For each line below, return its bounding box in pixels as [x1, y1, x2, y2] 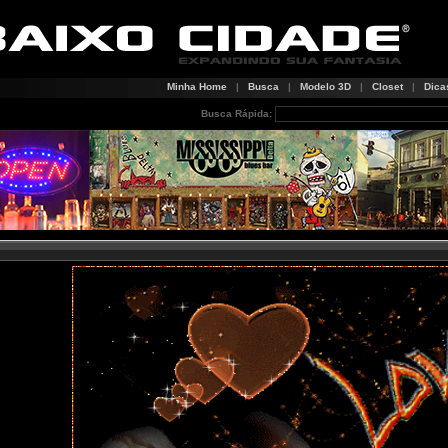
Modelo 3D [300, 81, 351, 92]
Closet [372, 81, 403, 92]
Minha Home [167, 81, 227, 92]
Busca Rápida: [201, 108, 272, 119]
